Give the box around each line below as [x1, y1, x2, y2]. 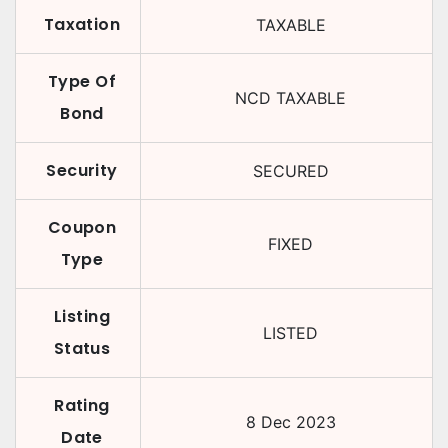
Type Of [47, 70, 117, 93]
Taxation [43, 13, 121, 36]
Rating [54, 394, 110, 417]
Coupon [47, 216, 117, 239]
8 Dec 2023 [245, 412, 336, 432]
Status [53, 337, 111, 360]
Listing [53, 305, 111, 328]
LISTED [263, 323, 318, 343]
